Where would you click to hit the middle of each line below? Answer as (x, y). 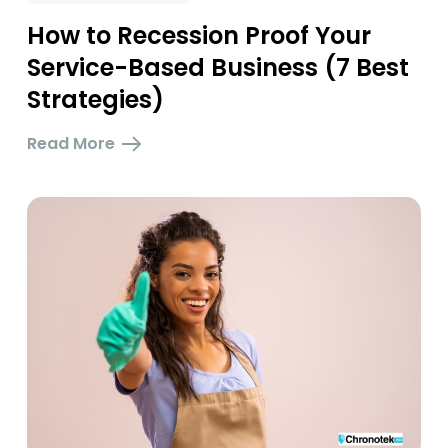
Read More (70, 143)
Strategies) (95, 99)
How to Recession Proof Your (198, 35)
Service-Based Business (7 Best (217, 67)
